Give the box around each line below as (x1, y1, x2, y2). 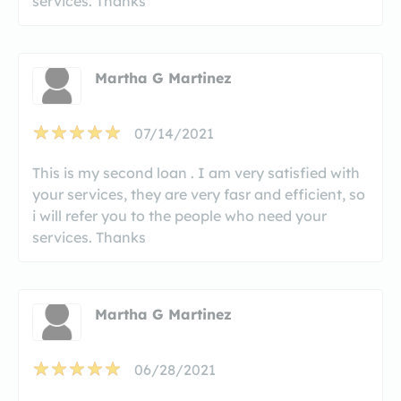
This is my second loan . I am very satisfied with (32, 163, 360, 182)
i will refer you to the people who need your (32, 206, 327, 225)
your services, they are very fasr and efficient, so (32, 184, 365, 203)
